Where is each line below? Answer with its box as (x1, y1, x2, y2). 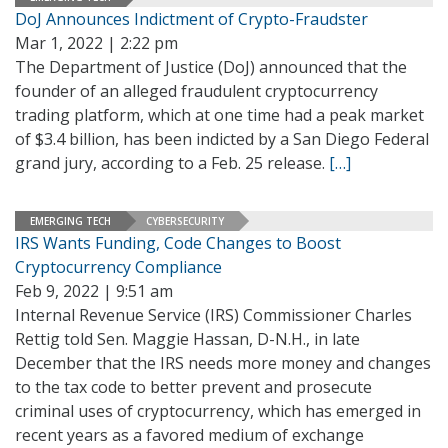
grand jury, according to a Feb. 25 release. (15, 152, 329, 174)
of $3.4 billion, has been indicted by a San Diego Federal (15, 128, 429, 150)
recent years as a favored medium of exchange (15, 424, 364, 446)
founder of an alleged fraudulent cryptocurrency (15, 80, 378, 102)
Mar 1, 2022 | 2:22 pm (15, 32, 178, 54)
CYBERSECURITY (146, 213, 224, 228)
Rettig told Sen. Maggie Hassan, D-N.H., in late (15, 328, 360, 350)
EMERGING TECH (30, 213, 111, 228)
